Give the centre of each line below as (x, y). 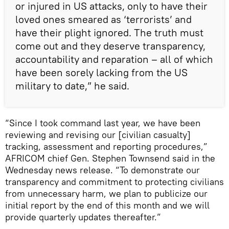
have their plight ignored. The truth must (109, 33)
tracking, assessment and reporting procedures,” (106, 147)
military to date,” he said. (72, 86)
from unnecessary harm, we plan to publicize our (106, 194)
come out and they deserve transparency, (110, 46)
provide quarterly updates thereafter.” (83, 217)
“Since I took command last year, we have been (103, 123)
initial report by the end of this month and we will (107, 205)
